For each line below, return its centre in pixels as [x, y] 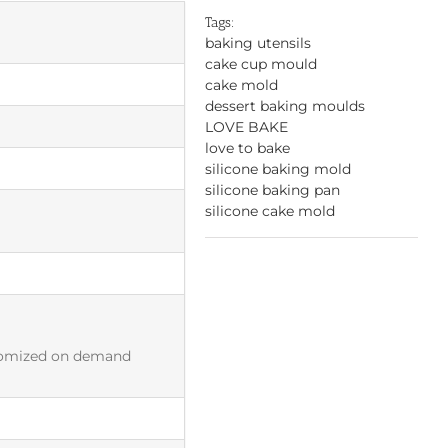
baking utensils [258, 42]
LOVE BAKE [247, 126]
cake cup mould [261, 63]
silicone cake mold [270, 210]
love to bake [248, 147]
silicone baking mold [278, 168]
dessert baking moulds [285, 105]
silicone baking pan [273, 189]
